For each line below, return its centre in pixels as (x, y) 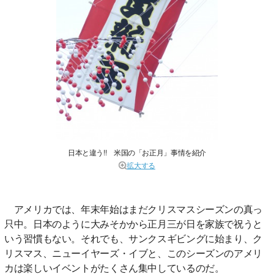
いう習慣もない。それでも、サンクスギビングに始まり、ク (133, 238)
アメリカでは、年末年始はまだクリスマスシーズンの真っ (133, 209)
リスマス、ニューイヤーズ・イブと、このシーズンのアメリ (133, 253)
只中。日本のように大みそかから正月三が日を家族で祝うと (133, 223)
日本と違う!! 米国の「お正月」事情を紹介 (137, 152)
